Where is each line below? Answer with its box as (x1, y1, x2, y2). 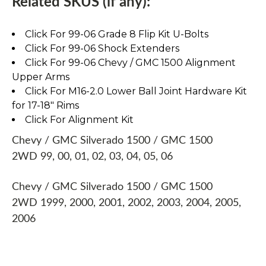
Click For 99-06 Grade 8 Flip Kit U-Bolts (25, 28, 208, 40)
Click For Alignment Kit (25, 114, 134, 126)
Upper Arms (12, 71, 69, 83)
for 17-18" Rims (12, 100, 79, 112)
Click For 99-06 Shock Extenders (25, 43, 179, 55)
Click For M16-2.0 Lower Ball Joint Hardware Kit (25, 85, 247, 97)
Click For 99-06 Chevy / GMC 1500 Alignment (25, 57, 236, 69)
